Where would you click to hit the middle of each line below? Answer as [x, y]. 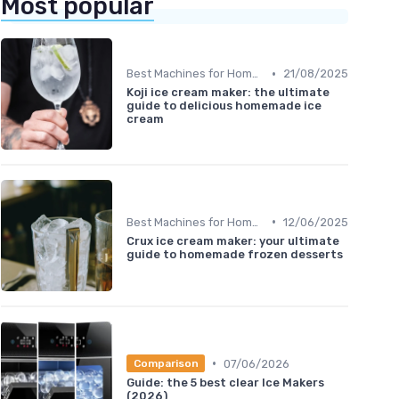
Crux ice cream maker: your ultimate [233, 240]
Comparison [166, 364]
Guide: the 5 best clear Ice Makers [225, 383]
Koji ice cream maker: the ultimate [228, 93]
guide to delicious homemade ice [224, 106]
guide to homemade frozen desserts [235, 254]
